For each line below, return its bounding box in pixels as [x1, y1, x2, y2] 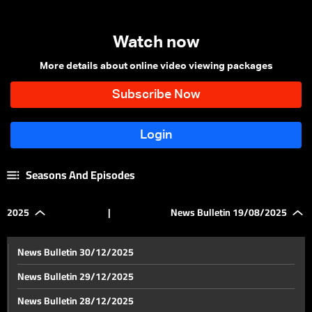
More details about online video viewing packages [39, 61, 273, 71]
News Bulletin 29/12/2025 [17, 267, 134, 286]
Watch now [112, 34, 200, 51]
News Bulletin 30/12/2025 [17, 243, 134, 261]
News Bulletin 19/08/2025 [171, 203, 287, 221]
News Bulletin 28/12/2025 [17, 292, 134, 310]
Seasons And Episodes [25, 164, 135, 185]
